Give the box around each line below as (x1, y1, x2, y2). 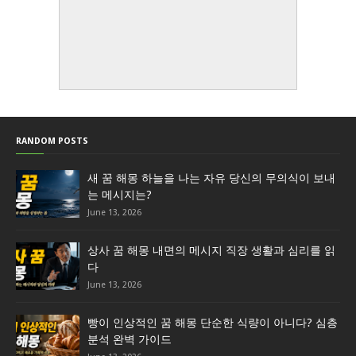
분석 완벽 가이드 (87, 333, 172, 346)
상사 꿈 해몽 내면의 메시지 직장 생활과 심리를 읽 (87, 244, 335, 257)
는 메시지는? (87, 188, 152, 202)
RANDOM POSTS (16, 136, 88, 147)
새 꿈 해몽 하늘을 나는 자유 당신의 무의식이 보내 (87, 172, 335, 185)
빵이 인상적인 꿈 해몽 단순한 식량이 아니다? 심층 (87, 316, 338, 330)
